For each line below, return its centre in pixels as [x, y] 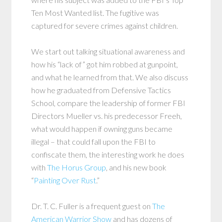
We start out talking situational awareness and [108, 51]
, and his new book [137, 167]
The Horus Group [77, 167]
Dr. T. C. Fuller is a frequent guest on [92, 206]
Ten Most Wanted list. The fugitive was [95, 13]
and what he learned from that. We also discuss [110, 77]
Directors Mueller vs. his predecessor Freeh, [107, 116]
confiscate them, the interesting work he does [108, 154]
